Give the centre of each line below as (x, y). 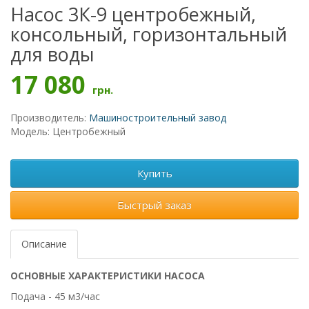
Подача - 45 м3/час (55, 296)
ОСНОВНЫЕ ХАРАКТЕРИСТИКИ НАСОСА (108, 276)
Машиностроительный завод (158, 118)
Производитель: (50, 118)
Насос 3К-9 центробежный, (133, 14)
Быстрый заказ (154, 205)
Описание (44, 244)
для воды (52, 54)
